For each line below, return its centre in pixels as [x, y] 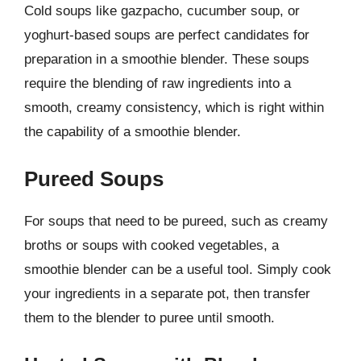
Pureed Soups [94, 179]
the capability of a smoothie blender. [133, 131]
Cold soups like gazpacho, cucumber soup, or [162, 10]
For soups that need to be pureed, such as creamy [176, 221]
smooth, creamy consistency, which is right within [174, 107]
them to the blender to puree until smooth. [149, 318]
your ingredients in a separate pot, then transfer [167, 294]
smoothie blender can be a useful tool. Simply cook [178, 270]
